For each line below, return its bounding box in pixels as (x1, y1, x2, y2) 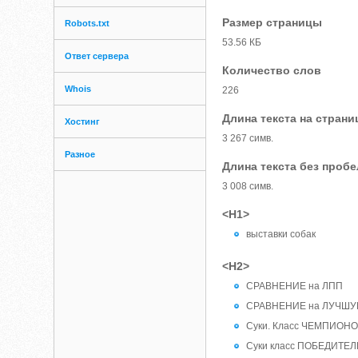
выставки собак (246, 229, 316, 240)
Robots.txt (65, 18, 110, 28)
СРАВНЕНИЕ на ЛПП (246, 280, 344, 292)
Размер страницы (222, 16, 323, 29)
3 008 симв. (222, 181, 274, 192)
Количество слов (222, 64, 322, 77)
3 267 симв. (222, 133, 274, 144)
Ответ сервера (65, 51, 129, 61)
